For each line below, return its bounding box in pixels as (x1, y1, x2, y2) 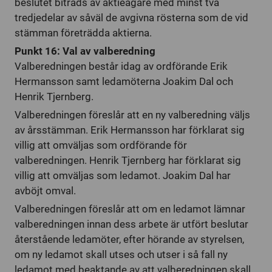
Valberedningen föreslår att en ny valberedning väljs (15, 109, 250, 121)
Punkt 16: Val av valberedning (15, 45, 155, 57)
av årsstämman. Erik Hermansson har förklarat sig (15, 124, 245, 136)
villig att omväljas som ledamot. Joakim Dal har (15, 169, 231, 182)
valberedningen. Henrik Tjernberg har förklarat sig (15, 154, 241, 166)
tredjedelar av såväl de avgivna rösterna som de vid (15, 12, 248, 24)
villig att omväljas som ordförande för (15, 139, 187, 151)
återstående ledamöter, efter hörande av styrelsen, (15, 233, 244, 245)
